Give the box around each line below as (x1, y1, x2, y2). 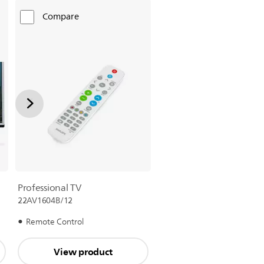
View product (54, 243, 113, 260)
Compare (42, 9, 79, 25)
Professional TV (17, 180, 81, 196)
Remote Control (25, 215, 84, 229)
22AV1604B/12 (17, 194, 73, 208)
